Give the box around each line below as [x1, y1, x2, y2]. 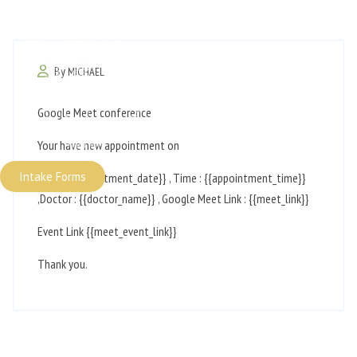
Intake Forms [19, 168, 86, 184]
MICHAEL [68, 65, 104, 79]
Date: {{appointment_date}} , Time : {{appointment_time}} [37, 170, 306, 186]
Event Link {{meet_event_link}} [37, 223, 177, 239]
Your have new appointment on [37, 137, 179, 153]
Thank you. [37, 256, 88, 272]
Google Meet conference [37, 104, 151, 120]
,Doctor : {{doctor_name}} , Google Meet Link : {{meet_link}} [37, 190, 309, 206]
